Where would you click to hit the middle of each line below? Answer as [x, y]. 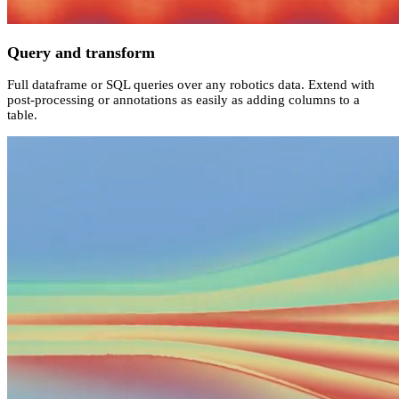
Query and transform [81, 52]
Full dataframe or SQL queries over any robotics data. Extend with [191, 85]
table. [22, 115]
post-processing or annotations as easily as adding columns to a [183, 100]
